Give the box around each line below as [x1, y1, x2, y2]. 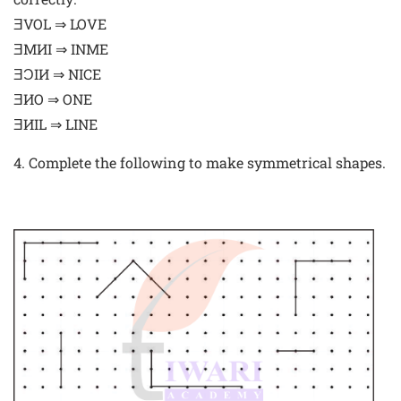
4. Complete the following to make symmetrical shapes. [13, 152, 386, 172]
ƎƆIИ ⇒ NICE [13, 64, 101, 83]
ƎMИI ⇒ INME [13, 38, 108, 58]
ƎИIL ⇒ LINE [13, 114, 98, 133]
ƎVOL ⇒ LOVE [13, 13, 107, 33]
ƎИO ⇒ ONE [13, 89, 92, 108]
